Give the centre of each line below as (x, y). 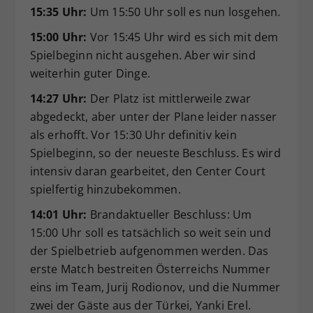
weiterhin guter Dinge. (90, 73)
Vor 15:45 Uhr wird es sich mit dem (183, 37)
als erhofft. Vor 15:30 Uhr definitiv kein (133, 134)
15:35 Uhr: (58, 12)
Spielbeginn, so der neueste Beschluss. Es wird (155, 153)
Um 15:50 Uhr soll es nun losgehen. (184, 12)
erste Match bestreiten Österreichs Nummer (150, 269)
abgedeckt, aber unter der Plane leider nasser (153, 116)
